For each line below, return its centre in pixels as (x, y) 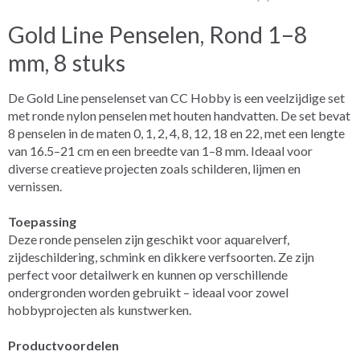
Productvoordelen (63, 345)
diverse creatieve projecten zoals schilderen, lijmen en (154, 168)
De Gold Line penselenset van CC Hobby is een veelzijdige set (176, 97)
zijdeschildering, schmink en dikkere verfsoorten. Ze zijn (161, 256)
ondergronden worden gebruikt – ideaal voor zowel (148, 292)
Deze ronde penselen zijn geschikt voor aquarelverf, (149, 239)
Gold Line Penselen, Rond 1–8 (158, 34)
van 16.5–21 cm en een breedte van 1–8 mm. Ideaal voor (160, 150)
